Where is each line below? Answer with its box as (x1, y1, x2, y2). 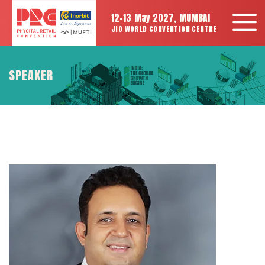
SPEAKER (9, 66, 53, 85)
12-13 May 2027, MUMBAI (111, 11, 211, 25)
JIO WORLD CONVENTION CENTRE (111, 24, 217, 35)
